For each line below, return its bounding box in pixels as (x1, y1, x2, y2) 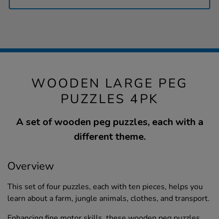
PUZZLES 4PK (60, 90, 159, 108)
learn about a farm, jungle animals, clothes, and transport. (7, 193, 210, 204)
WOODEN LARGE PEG (31, 75, 188, 92)
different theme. (73, 130, 146, 144)
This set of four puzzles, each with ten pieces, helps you (7, 181, 203, 193)
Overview (7, 159, 54, 174)
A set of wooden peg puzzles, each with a (16, 115, 203, 129)
